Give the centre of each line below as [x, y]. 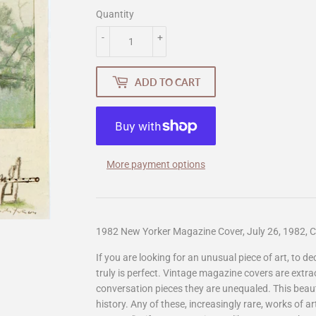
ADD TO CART [168, 82]
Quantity [115, 14]
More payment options [156, 165]
